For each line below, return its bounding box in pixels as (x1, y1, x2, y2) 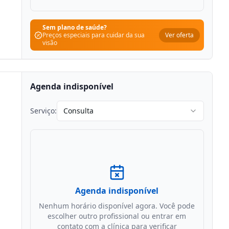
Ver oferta (165, 30, 194, 39)
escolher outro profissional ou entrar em (48, 211, 187, 221)
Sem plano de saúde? (42, 23, 107, 32)
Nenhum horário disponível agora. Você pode (39, 201, 195, 211)
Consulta (63, 106, 94, 116)
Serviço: (30, 106, 57, 116)
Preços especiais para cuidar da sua (42, 31, 145, 39)
